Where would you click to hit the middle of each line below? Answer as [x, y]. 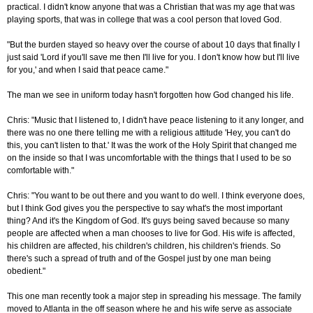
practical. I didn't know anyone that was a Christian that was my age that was [151, 7]
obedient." [26, 271]
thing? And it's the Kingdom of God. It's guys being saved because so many [148, 221]
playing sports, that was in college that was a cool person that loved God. [144, 20]
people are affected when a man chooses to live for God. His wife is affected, [151, 234]
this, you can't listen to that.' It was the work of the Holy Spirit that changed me [152, 146]
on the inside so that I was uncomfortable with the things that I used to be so [149, 158]
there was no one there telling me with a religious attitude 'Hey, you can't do [149, 133]
